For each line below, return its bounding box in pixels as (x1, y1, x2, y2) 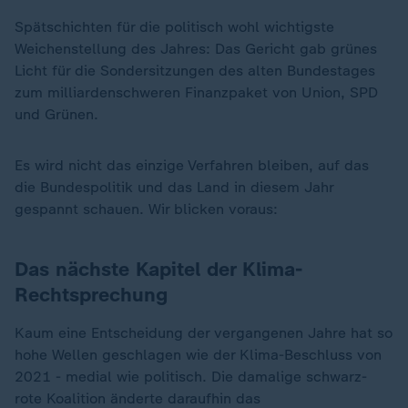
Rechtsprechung (15, 282, 168, 307)
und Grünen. (15, 106, 98, 123)
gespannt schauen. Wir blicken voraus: (15, 200, 278, 218)
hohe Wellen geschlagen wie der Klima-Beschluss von (15, 346, 382, 363)
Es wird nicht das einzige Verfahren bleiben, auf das (15, 157, 369, 174)
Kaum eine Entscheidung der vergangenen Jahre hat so (15, 324, 393, 342)
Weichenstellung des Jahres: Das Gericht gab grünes (15, 40, 377, 57)
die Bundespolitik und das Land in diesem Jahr (15, 178, 333, 196)
